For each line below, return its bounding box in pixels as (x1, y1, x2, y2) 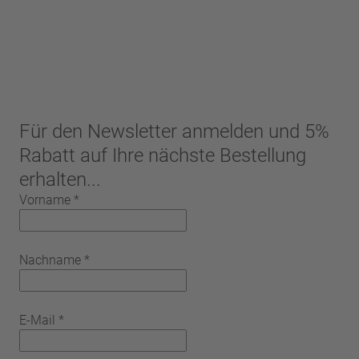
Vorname (19, 192, 71, 208)
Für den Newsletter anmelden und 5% (19, 119, 329, 143)
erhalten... (19, 167, 101, 191)
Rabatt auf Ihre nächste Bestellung (19, 143, 306, 167)
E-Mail (19, 312, 55, 328)
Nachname (19, 252, 81, 268)
